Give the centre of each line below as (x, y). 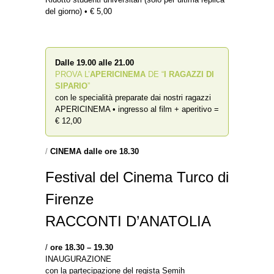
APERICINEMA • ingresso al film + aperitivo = (137, 109)
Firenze (69, 199)
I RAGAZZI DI (189, 75)
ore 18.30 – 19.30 (82, 248)
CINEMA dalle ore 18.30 (94, 152)
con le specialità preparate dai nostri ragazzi (133, 98)
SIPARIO (71, 86)
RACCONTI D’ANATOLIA (128, 221)
